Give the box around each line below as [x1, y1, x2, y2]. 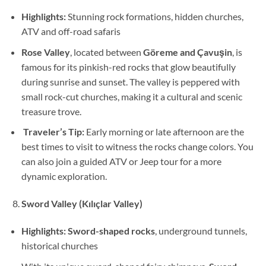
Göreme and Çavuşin [142, 46, 232, 58]
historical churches [21, 239, 98, 251]
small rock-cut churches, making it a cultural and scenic [21, 90, 242, 102]
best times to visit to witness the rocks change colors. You [21, 141, 254, 153]
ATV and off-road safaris [21, 26, 121, 37]
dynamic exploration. [21, 170, 107, 182]
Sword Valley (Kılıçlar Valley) [21, 198, 142, 210]
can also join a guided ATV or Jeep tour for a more [21, 156, 221, 167]
